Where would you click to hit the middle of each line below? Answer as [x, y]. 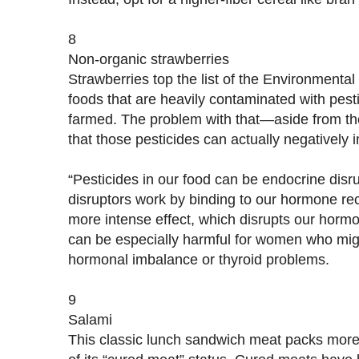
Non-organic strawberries [149, 58]
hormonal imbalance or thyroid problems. [199, 259]
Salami [90, 319]
